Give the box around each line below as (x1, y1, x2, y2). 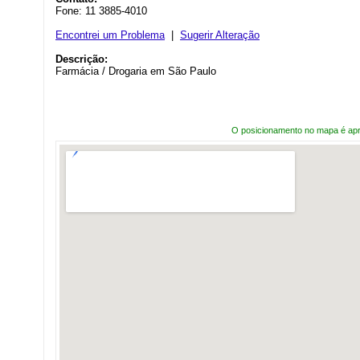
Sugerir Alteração (180, 29, 260, 41)
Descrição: (55, 53, 108, 65)
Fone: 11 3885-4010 (55, 5, 147, 17)
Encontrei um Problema (55, 29, 165, 41)
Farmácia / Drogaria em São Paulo (55, 65, 216, 77)
